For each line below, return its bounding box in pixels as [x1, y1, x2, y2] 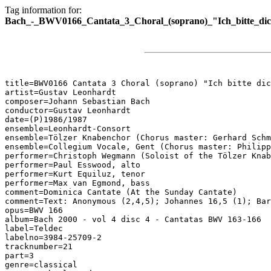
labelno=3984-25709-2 [5, 233, 102, 242]
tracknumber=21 [5, 242, 73, 251]
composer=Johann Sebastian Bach [5, 97, 150, 106]
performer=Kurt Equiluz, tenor [5, 169, 145, 178]
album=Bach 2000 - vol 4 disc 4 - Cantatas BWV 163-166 [5, 215, 261, 224]
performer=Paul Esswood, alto [5, 160, 140, 169]
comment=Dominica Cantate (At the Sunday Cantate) [5, 188, 237, 197]
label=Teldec [5, 224, 63, 233]
